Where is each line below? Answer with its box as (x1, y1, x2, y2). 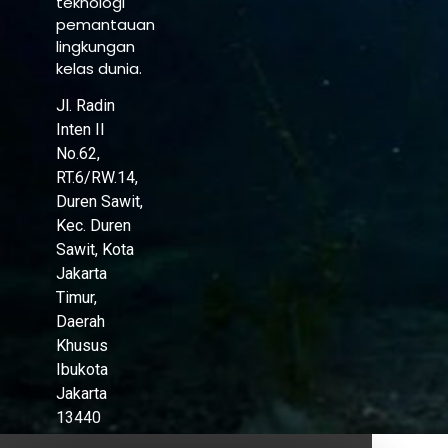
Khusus (55, 336, 108, 356)
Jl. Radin (55, 96, 115, 116)
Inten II (55, 120, 105, 140)
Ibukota (55, 360, 108, 380)
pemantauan (55, 13, 155, 35)
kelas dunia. (55, 57, 142, 79)
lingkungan (55, 35, 135, 57)
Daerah (55, 312, 105, 332)
